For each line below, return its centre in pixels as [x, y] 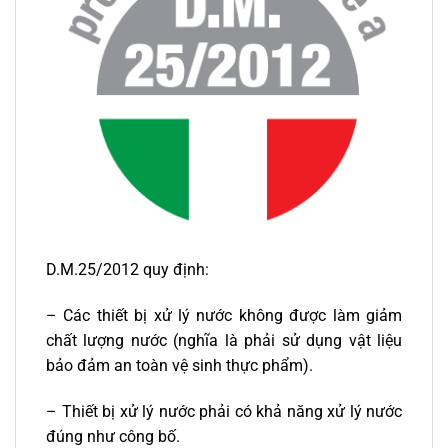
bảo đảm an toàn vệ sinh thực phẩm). [179, 365]
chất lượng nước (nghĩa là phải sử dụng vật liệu [224, 340]
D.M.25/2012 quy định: [127, 270]
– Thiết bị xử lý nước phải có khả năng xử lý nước [224, 411]
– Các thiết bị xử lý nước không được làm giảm [224, 315]
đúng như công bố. [113, 436]
